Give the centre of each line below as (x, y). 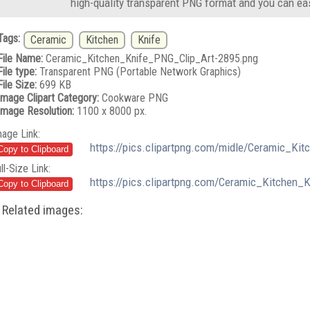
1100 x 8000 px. (110, 111)
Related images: (43, 210)
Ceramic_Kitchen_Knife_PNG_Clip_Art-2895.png (150, 58)
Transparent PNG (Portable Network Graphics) (138, 71)
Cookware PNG (133, 98)
